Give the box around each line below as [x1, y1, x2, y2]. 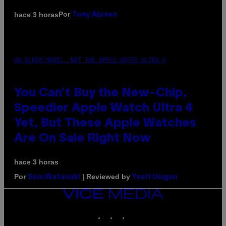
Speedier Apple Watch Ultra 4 [14, 103, 193, 115]
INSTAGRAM [117, 208, 148, 215]
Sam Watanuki [28, 174, 80, 181]
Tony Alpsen [72, 12, 118, 19]
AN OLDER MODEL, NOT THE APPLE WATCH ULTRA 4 [14, 56, 166, 64]
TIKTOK [129, 208, 150, 215]
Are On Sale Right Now [14, 133, 151, 145]
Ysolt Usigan [132, 174, 178, 181]
